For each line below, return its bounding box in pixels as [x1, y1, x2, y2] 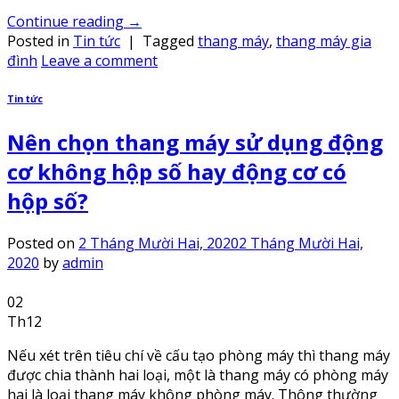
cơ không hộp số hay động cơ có [7, 156, 346, 186]
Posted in [7, 30, 73, 51]
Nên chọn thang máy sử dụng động [7, 126, 383, 157]
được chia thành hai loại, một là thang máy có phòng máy [7, 364, 388, 385]
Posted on [7, 232, 78, 253]
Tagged [142, 30, 198, 51]
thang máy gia [276, 30, 371, 51]
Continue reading [7, 11, 127, 31]
